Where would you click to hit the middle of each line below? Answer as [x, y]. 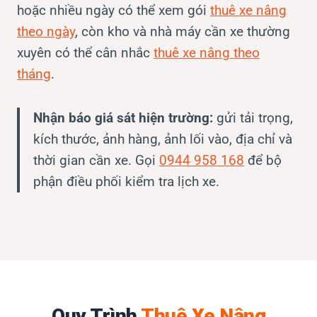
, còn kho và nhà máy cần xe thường [183, 31]
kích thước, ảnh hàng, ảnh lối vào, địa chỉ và [163, 139]
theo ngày [46, 31]
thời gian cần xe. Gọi [96, 160]
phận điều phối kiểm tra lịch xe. [126, 181]
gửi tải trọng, [253, 117]
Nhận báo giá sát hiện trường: [123, 117]
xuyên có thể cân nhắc [85, 52]
